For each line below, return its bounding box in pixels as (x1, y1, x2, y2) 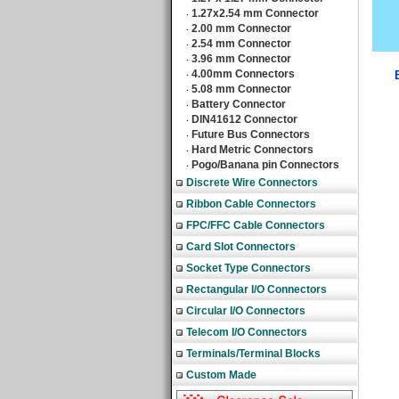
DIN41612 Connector (191, 113, 297, 126)
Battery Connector (191, 98, 286, 110)
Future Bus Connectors (191, 128, 310, 141)
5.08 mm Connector (191, 83, 291, 95)
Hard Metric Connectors (191, 143, 313, 156)
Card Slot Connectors (186, 240, 296, 253)
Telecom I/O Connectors (186, 326, 307, 338)
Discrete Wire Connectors (186, 176, 318, 189)
